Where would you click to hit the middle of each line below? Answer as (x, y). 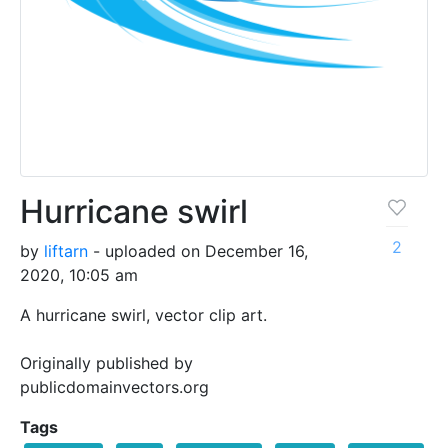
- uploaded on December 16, (198, 250)
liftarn (66, 250)
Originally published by (106, 362)
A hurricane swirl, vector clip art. (143, 314)
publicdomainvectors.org (114, 386)
